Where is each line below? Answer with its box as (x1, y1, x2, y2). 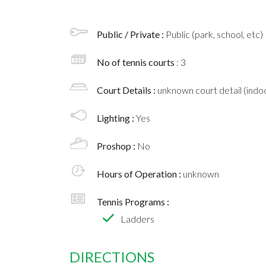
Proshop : (97, 140, 137, 152)
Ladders (121, 213, 154, 225)
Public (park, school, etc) (166, 28, 263, 40)
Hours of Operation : (97, 168, 183, 180)
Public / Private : (97, 28, 166, 40)
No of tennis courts (97, 56, 176, 68)
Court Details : (97, 84, 157, 96)
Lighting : (97, 112, 136, 124)
